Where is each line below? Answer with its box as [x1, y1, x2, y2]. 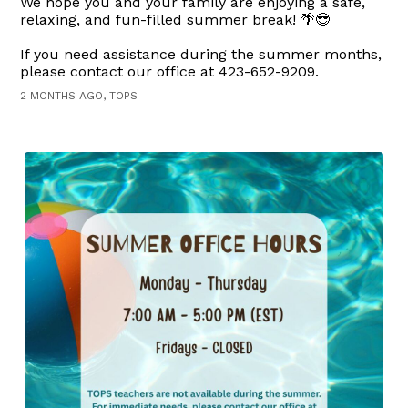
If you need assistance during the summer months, [20, 46, 382, 64]
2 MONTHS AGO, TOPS [20, 89, 138, 103]
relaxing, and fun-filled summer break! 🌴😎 [20, 11, 331, 29]
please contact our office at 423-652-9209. [20, 63, 320, 81]
